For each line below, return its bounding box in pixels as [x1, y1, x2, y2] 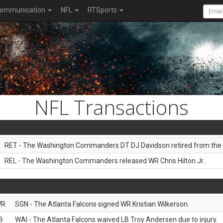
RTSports [88, 6, 118, 14]
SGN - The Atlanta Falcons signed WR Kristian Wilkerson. [15, 200, 189, 208]
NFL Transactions [34, 94, 189, 121]
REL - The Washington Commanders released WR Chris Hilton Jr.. [4, 157, 206, 165]
